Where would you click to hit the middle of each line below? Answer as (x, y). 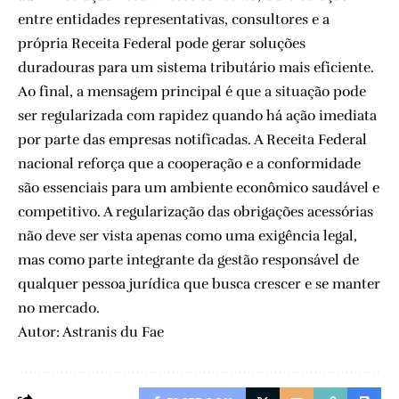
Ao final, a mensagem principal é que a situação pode (192, 91)
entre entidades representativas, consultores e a (174, 19)
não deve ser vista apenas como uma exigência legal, (187, 236)
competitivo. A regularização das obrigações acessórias (195, 212)
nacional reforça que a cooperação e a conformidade (189, 163)
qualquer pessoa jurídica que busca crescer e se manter (199, 284)
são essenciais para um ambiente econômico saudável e (199, 187)
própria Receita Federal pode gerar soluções (162, 43)
